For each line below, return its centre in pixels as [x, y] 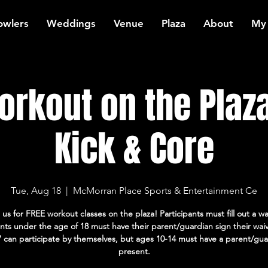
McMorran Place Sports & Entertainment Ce [165, 191]
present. [134, 251]
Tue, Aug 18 [36, 191]
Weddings [71, 23]
